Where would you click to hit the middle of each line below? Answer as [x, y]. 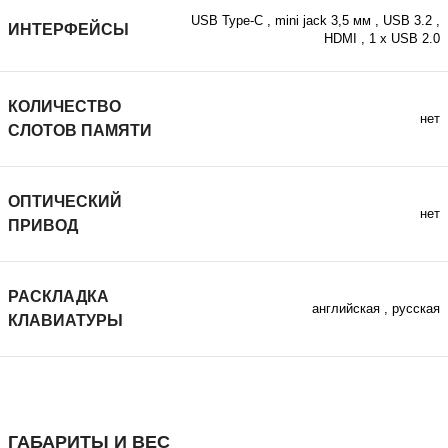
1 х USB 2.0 [404, 39]
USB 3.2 [407, 21]
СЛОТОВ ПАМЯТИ [80, 130]
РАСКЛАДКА [58, 296]
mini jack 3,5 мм [323, 21]
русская [416, 309]
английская [346, 309]
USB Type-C [227, 21]
